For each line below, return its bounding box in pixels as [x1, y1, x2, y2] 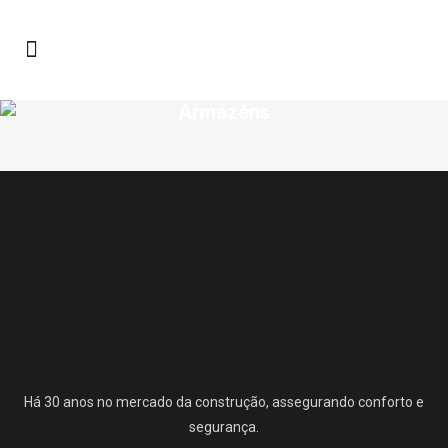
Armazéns [177, 100, 271, 124]
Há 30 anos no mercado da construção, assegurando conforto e [24, 394, 424, 410]
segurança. [189, 419, 259, 435]
